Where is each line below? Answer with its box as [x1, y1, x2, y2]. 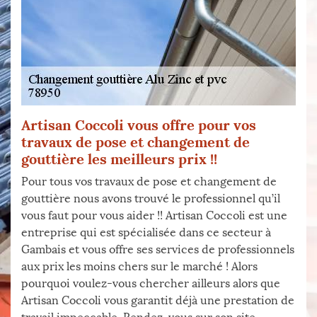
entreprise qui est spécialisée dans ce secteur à [21, 226, 271, 239]
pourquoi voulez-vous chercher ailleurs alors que [21, 277, 280, 290]
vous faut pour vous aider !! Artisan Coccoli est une [21, 209, 287, 222]
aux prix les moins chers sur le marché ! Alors [21, 260, 258, 273]
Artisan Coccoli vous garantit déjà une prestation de [21, 294, 294, 307]
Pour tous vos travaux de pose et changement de [21, 175, 277, 188]
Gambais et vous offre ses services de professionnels [21, 243, 294, 256]
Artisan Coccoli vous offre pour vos [21, 116, 256, 134]
